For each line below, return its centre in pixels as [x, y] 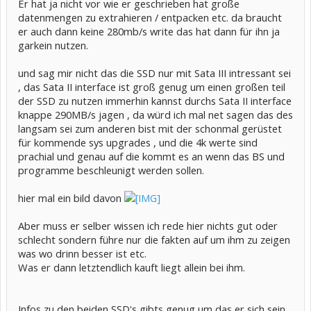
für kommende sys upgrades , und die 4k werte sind [138, 142]
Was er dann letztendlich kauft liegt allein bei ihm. [132, 267]
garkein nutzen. [53, 45]
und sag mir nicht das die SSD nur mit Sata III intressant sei [154, 73]
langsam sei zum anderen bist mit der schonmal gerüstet [150, 128]
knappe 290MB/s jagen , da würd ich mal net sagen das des [155, 115]
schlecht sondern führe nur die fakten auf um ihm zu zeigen [154, 239]
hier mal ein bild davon [71, 198]
